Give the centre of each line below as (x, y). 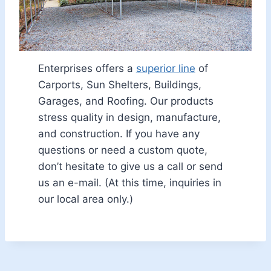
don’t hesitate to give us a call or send (130, 167)
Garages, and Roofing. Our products (126, 101)
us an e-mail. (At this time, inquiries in (129, 183)
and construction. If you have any (119, 134)
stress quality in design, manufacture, (129, 118)
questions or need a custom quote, (122, 150)
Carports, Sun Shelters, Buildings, (119, 85)
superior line (165, 69)
